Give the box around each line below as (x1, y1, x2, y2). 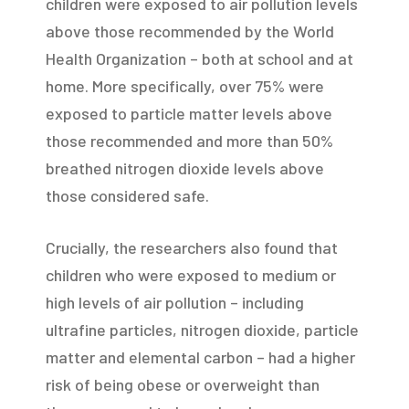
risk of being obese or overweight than (46, 373, 320, 394)
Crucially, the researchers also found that (46, 236, 338, 257)
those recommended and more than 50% (46, 130, 333, 151)
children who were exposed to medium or (46, 264, 336, 285)
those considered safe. (46, 184, 209, 205)
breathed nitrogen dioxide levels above (46, 157, 324, 178)
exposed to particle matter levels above (46, 102, 332, 123)
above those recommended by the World (46, 20, 334, 41)
